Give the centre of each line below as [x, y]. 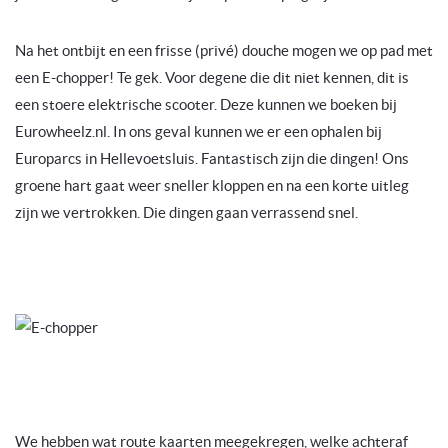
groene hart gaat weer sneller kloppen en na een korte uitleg [212, 185]
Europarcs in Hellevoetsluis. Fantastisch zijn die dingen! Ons [212, 158]
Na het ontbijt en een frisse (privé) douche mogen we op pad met [224, 50]
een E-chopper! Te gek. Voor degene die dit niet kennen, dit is [212, 77]
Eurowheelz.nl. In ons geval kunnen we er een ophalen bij [198, 131]
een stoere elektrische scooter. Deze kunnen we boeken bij [206, 104]
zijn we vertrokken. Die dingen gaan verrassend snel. [186, 212]
